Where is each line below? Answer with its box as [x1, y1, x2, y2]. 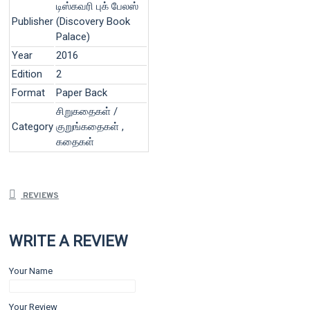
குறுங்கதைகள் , [56, 120, 124, 133]
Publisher [12, 15, 53, 28]
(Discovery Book [56, 15, 130, 28]
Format [12, 86, 45, 99]
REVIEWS [21, 190, 59, 201]
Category [12, 120, 53, 133]
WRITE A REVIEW [9, 232, 128, 250]
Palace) [56, 30, 90, 43]
